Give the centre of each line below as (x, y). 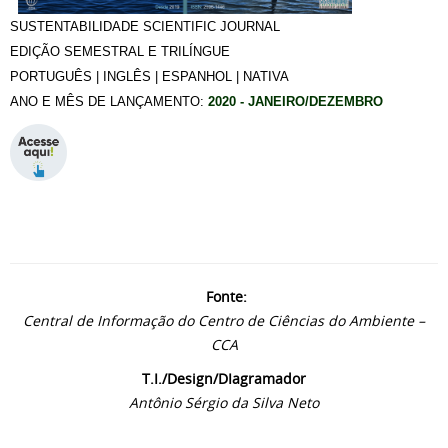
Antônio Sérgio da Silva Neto (224, 402)
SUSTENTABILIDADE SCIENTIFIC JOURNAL (145, 26)
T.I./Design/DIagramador (224, 378)
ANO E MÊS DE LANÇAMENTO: (109, 101)
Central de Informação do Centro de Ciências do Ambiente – (224, 320)
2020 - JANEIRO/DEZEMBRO (295, 101)
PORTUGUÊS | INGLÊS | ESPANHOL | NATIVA (149, 76)
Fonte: (226, 296)
